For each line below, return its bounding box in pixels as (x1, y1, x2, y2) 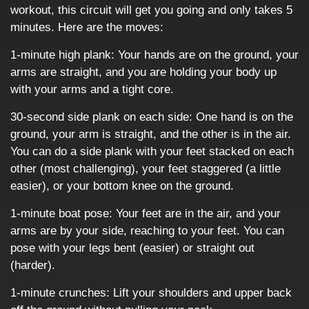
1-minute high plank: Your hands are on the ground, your (10, 48, 299, 61)
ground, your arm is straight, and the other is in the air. (10, 128, 291, 141)
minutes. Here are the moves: (10, 21, 163, 34)
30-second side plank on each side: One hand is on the (10, 110, 293, 123)
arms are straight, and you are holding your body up (10, 66, 277, 79)
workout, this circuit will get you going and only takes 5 (10, 3, 292, 17)
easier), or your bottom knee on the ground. (10, 179, 234, 192)
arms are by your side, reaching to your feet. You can (10, 224, 284, 237)
